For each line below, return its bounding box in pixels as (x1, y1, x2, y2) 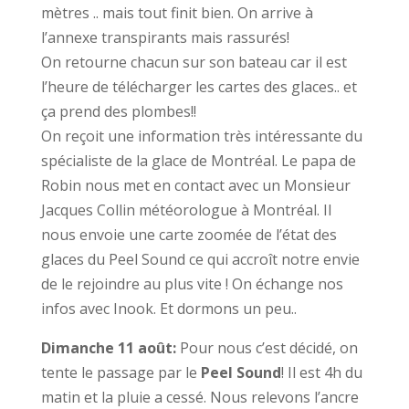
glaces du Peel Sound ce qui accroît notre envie (40, 249, 360, 269)
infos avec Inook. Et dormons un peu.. (40, 299, 297, 319)
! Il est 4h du (280, 362, 362, 383)
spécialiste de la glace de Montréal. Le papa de (40, 151, 356, 171)
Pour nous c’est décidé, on (175, 338, 358, 358)
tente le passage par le (40, 362, 201, 383)
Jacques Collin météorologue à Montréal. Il (40, 200, 331, 220)
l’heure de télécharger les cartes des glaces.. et (40, 77, 357, 97)
